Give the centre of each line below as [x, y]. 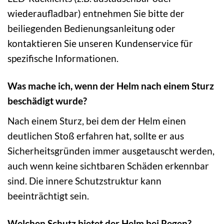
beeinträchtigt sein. [48, 195]
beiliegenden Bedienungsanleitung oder [91, 28]
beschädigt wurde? [47, 101]
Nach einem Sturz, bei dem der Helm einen [97, 120]
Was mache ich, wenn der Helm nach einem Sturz [111, 86]
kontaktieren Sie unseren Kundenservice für [100, 43]
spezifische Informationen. [63, 58]
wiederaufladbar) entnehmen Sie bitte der [96, 13]
